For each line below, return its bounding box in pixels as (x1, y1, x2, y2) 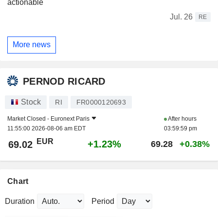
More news (13, 40, 51, 49)
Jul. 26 (170, 12, 193, 21)
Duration (5, 197, 35, 205)
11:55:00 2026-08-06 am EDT (7, 125, 86, 132)
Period (91, 197, 114, 205)
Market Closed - (7, 115, 51, 122)
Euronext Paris (51, 115, 90, 122)
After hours (167, 115, 197, 122)
